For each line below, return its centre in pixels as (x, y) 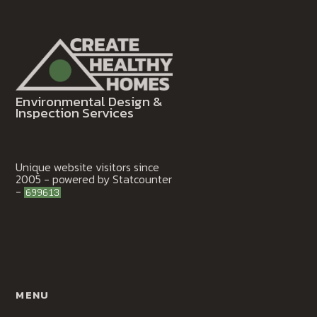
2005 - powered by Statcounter (94, 179)
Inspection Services (75, 113)
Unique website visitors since (88, 167)
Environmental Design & (90, 101)
